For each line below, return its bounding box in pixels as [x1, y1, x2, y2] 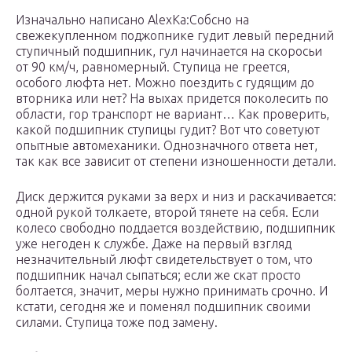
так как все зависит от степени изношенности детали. [16, 154, 336, 169]
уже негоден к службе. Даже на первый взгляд [16, 236, 291, 251]
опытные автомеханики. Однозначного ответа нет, [16, 138, 317, 153]
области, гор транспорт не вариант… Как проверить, [16, 107, 329, 122]
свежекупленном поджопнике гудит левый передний [16, 28, 334, 43]
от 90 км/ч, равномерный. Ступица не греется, [16, 60, 290, 75]
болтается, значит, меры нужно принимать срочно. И [16, 284, 328, 299]
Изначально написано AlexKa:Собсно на [16, 13, 249, 27]
